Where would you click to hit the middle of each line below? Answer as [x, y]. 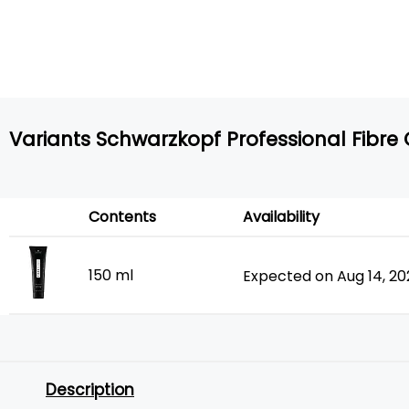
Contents [122, 217]
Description [90, 390]
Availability [281, 217]
